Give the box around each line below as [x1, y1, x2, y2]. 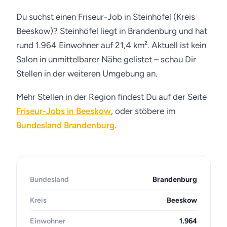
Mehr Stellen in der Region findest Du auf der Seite [16, 92, 207, 102]
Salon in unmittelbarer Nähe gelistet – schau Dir [16, 54, 196, 64]
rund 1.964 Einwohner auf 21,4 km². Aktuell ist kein [16, 40, 206, 50]
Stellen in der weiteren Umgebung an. [16, 68, 158, 79]
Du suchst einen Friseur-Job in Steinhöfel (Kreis [16, 12, 195, 22]
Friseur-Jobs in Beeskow [16, 106, 111, 116]
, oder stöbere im [111, 106, 175, 116]
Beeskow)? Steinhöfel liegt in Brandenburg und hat [16, 26, 207, 36]
